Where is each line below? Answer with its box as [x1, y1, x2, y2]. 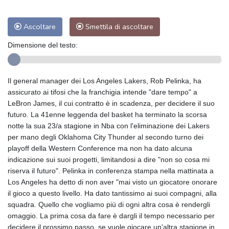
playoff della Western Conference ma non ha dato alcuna [8, 144, 192, 153]
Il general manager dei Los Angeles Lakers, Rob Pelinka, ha [8, 77, 201, 85]
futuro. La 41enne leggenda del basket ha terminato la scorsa [8, 110, 207, 119]
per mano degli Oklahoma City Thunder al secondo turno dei [8, 133, 203, 142]
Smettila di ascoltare [83, 21, 153, 32]
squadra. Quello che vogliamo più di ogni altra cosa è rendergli [8, 200, 210, 209]
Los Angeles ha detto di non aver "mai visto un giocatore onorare [8, 178, 217, 187]
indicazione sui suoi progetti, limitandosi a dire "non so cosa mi [8, 155, 210, 164]
